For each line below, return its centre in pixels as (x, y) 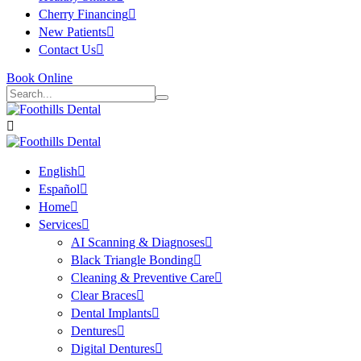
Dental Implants (111, 313)
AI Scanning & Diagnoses (138, 242)
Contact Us (67, 50)
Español (59, 189)
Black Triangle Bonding (132, 260)
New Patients (73, 32)
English (58, 171)
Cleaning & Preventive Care (143, 278)
